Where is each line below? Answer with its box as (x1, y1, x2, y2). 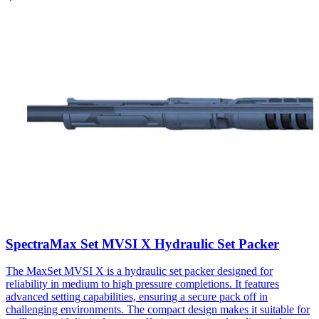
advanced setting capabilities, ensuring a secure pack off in (6, 291, 268, 303)
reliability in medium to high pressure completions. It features (6, 278, 279, 291)
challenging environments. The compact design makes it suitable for (6, 303, 310, 316)
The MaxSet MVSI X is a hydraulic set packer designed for (6, 265, 273, 278)
